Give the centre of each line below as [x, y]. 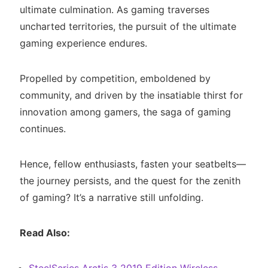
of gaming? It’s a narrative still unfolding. [111, 198]
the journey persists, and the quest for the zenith [130, 181]
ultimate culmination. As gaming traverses [114, 10]
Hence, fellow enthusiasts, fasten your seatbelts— [133, 164]
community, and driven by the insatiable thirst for [131, 95]
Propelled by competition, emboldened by [115, 79]
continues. [42, 129]
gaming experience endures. [83, 43]
